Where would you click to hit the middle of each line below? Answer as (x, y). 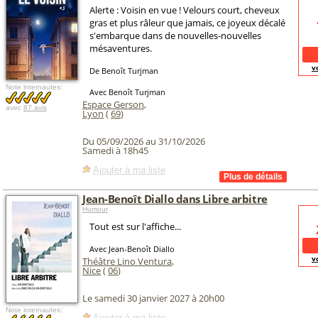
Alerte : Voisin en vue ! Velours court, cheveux (185, 10)
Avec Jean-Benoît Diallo (132, 249)
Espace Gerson (113, 104)
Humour (95, 209)
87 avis (35, 108)
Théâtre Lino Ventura (127, 261)
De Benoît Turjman (124, 71)
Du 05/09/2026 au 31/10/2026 (144, 142)
